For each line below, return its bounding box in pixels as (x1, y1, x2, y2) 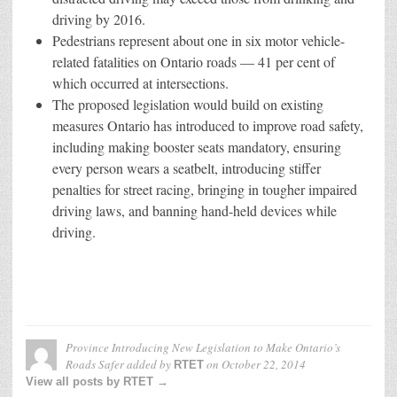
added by (124, 355, 174, 372)
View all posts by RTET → (26, 374, 168, 388)
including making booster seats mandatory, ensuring (52, 136, 341, 156)
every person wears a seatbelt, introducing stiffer (52, 158, 321, 177)
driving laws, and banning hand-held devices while (52, 200, 337, 220)
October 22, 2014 (222, 355, 306, 372)
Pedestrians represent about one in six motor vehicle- (52, 30, 345, 50)
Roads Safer (66, 355, 124, 372)
